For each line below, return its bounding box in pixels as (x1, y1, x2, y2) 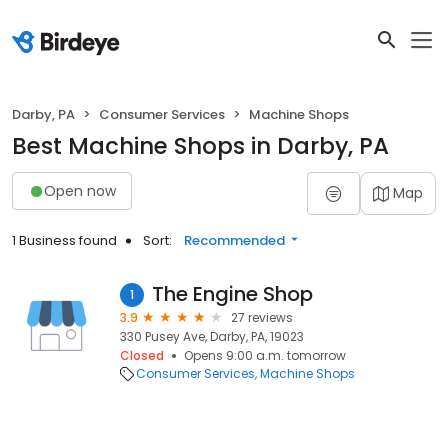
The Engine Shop (152, 280, 313, 308)
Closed (120, 347, 164, 364)
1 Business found (12, 231, 117, 250)
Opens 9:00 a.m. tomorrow (184, 347, 346, 364)
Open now (44, 180, 116, 201)
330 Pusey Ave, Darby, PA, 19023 (120, 328, 304, 345)
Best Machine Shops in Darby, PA (12, 130, 389, 162)
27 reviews (231, 309, 293, 326)
